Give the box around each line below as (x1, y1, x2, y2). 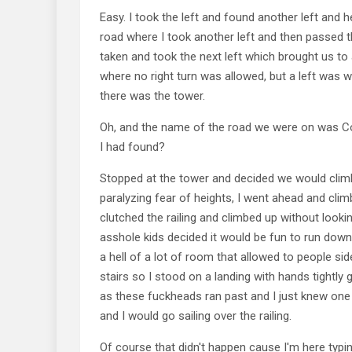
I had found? (100, 139, 165, 154)
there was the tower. (100, 88, 205, 103)
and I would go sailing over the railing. (100, 308, 291, 323)
